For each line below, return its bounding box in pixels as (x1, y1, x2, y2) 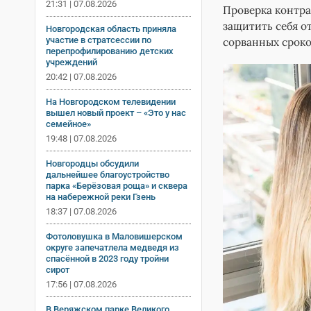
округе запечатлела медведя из (46, 242, 179, 253)
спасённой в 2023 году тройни (46, 253, 169, 264)
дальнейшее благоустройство (46, 169, 169, 180)
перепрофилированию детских (46, 45, 174, 56)
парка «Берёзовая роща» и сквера (46, 180, 187, 191)
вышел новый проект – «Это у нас (46, 107, 186, 118)
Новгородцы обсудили (46, 158, 139, 169)
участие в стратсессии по (46, 34, 151, 45)
